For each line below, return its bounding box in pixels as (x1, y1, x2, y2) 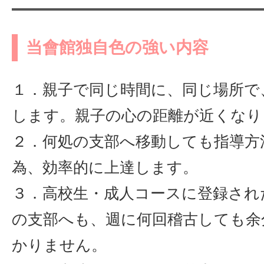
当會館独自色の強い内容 (26, 38, 209, 57)
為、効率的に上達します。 (12, 159, 198, 176)
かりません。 (12, 236, 107, 254)
